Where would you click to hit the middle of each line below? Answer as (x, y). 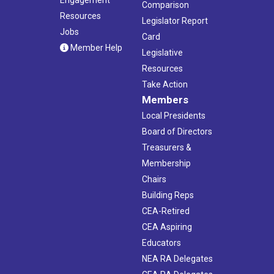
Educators (161, 243)
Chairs (154, 179)
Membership (166, 163)
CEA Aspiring (167, 227)
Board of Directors (177, 131)
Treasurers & (167, 147)
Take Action (165, 84)
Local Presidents (174, 115)
